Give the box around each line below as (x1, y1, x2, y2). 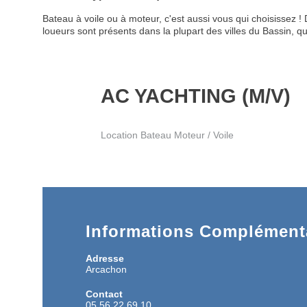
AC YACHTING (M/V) (101, 84, 291, 107)
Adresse (86, 252, 124, 264)
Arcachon (86, 263, 127, 275)
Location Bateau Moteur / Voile (101, 129, 236, 140)
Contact (86, 288, 123, 299)
